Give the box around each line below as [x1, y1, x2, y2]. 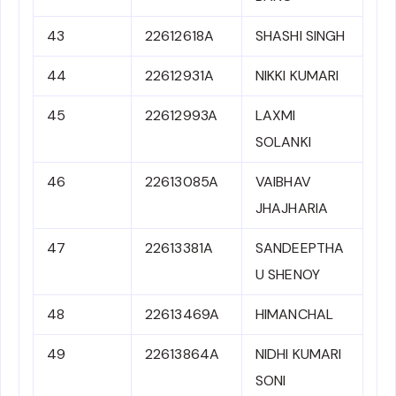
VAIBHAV [255, 172, 311, 192]
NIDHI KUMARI [255, 345, 342, 364]
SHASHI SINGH [255, 27, 346, 46]
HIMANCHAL [255, 305, 333, 324]
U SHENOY [255, 265, 320, 285]
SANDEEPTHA [255, 239, 344, 258]
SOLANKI [255, 133, 311, 152]
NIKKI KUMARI [255, 66, 339, 86]
